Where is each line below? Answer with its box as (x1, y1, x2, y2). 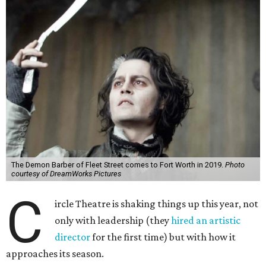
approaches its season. (6, 248, 104, 259)
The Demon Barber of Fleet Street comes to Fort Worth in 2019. (11, 160, 225, 169)
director (55, 231, 91, 243)
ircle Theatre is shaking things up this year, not (55, 198, 259, 210)
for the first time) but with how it (90, 231, 236, 243)
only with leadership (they (55, 214, 172, 226)
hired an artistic (171, 214, 241, 226)
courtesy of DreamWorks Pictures (11, 169, 121, 178)
